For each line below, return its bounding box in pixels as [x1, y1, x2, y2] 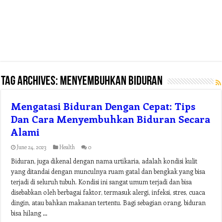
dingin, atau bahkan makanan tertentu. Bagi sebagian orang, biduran [11, 198, 206, 207]
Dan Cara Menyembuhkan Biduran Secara [11, 112, 211, 125]
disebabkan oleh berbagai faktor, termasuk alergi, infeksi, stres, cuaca [11, 188, 206, 196]
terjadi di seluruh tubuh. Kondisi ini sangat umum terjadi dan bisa [11, 177, 192, 186]
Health [59, 143, 75, 151]
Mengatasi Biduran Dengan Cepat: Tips [11, 99, 196, 112]
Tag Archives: [1, 75, 60, 88]
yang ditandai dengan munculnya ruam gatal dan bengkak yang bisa [11, 167, 206, 175]
